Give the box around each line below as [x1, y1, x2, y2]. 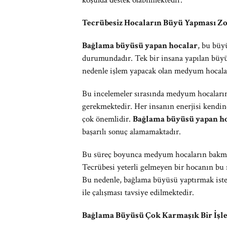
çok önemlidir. [82, 113, 133, 125]
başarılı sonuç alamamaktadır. [82, 126, 181, 137]
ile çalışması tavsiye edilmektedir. [82, 187, 194, 198]
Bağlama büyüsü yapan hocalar [82, 40, 198, 51]
